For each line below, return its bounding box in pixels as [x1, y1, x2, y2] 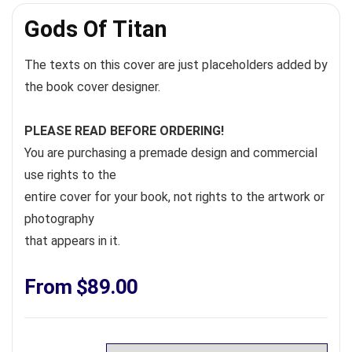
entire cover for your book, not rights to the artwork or [24, 189, 324, 204]
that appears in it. [24, 233, 120, 248]
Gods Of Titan [24, 16, 167, 42]
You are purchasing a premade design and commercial [24, 145, 317, 160]
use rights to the [24, 167, 116, 182]
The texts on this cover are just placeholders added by [24, 57, 328, 72]
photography [24, 211, 94, 226]
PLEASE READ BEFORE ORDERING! [24, 123, 224, 138]
